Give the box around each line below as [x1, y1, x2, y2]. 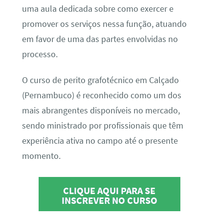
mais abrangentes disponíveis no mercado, [22, 105, 180, 116]
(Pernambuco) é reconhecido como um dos [22, 89, 181, 101]
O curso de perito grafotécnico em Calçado [22, 74, 179, 86]
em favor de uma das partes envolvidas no [22, 33, 178, 44]
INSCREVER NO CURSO [61, 194, 157, 207]
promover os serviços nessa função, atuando [22, 18, 187, 29]
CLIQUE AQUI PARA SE [63, 184, 156, 197]
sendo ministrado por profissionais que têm [22, 120, 183, 131]
